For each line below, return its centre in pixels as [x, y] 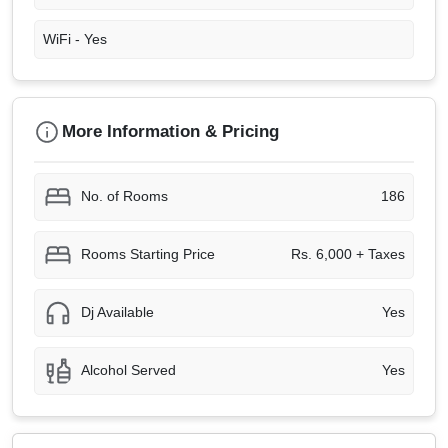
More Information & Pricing [170, 132]
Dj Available [117, 312]
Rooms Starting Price [148, 254]
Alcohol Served [128, 370]
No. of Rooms [124, 196]
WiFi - [63, 38]
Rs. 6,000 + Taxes [348, 254]
